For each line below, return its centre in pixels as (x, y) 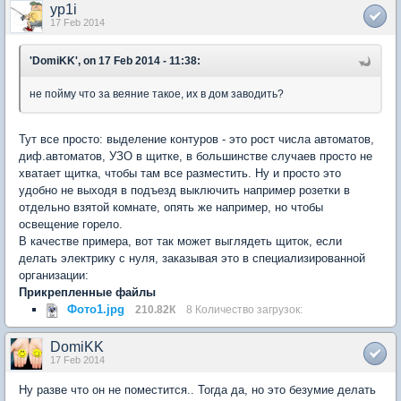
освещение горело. (71, 225)
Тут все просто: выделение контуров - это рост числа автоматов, (196, 140)
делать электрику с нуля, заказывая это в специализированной (192, 259)
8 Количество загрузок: (244, 310)
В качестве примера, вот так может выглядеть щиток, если (180, 242)
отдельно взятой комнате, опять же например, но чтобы (171, 208)
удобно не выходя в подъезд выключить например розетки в (184, 191)
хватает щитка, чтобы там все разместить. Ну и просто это (180, 174)
